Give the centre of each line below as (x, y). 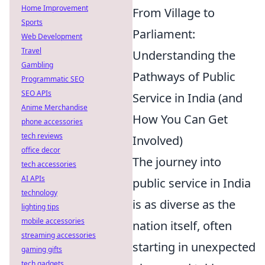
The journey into (177, 162)
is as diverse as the (184, 204)
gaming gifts (42, 249)
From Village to (174, 13)
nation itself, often (182, 226)
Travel (31, 51)
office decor (41, 150)
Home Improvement (55, 8)
